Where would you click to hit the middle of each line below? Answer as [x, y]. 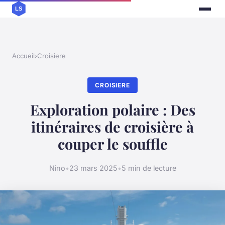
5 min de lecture [149, 168]
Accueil [23, 56]
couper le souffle [113, 144]
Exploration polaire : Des [113, 110]
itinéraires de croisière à [113, 127]
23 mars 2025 [93, 168]
